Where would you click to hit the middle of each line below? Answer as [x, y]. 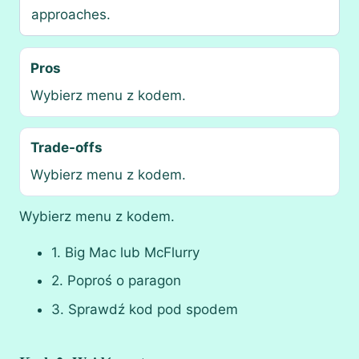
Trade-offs [66, 147]
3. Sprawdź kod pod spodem [145, 309]
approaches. [71, 14]
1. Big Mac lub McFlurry [125, 253]
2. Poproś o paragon [116, 281]
